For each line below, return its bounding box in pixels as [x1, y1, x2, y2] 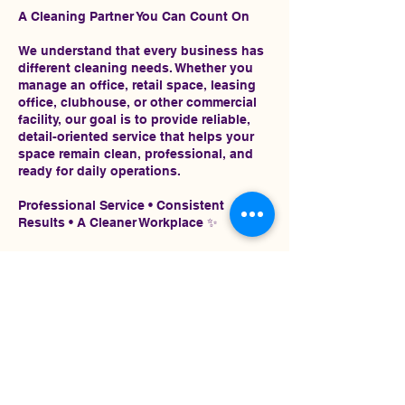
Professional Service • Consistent [18, 198, 224, 212]
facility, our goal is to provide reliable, [18, 112, 250, 127]
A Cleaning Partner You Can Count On [18, 9, 250, 24]
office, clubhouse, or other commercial [18, 95, 257, 109]
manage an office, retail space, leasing [18, 78, 256, 92]
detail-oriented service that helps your [18, 129, 254, 144]
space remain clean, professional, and [18, 146, 253, 161]
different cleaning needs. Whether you [18, 61, 253, 75]
